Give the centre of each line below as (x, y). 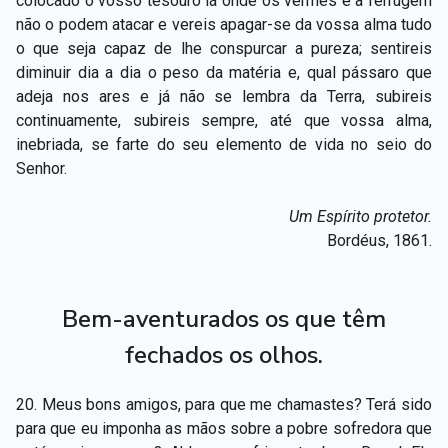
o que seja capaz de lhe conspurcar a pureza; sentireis (224, 48)
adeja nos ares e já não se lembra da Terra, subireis (224, 96)
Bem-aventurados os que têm (224, 318)
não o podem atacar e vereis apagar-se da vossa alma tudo (224, 24)
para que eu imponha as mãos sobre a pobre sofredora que (224, 428)
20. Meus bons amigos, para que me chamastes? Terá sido (224, 404)
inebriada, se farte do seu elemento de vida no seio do (224, 144)
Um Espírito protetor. (360, 216)
